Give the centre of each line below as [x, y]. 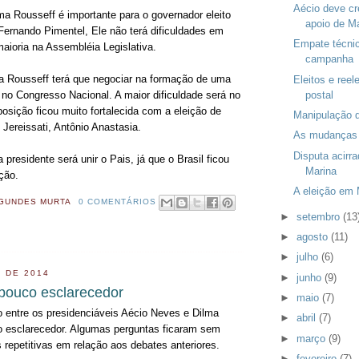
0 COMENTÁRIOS [117, 201]
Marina [321, 171]
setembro [320, 216]
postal [319, 95]
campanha [329, 59]
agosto [314, 236]
